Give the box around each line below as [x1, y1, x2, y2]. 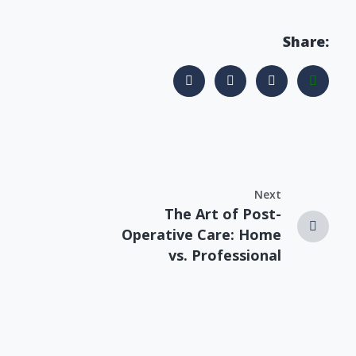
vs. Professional [168, 246, 281, 265]
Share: [283, 32, 329, 52]
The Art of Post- [164, 204, 281, 224]
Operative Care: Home [122, 225, 281, 245]
